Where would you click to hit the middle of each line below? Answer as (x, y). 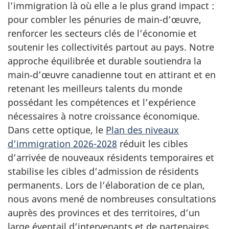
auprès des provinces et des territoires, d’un (104, 212)
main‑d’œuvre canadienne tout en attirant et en (112, 74)
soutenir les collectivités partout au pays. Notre (111, 47)
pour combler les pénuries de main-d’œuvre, (105, 19)
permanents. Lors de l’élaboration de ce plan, (106, 185)
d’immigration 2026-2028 (62, 143)
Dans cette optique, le (57, 130)
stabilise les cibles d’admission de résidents (103, 171)
